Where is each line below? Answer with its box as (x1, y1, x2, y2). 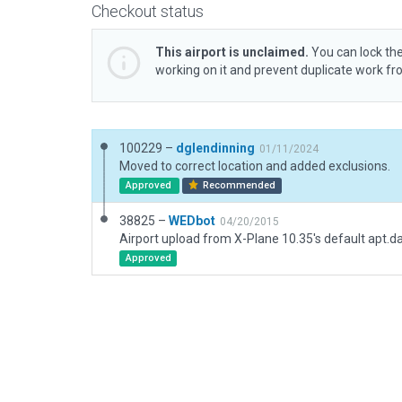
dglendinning (176, 141, 255, 155)
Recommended (200, 179, 276, 191)
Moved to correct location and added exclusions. (119, 159, 390, 173)
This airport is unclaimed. (155, 45, 309, 59)
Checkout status (92, 2, 204, 21)
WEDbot (169, 214, 215, 228)
